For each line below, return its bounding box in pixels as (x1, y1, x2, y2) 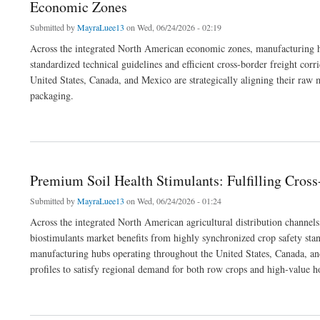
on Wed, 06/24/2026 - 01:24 (124, 194, 221, 206)
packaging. (30, 88, 74, 102)
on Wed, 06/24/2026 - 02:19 (124, 21, 221, 33)
